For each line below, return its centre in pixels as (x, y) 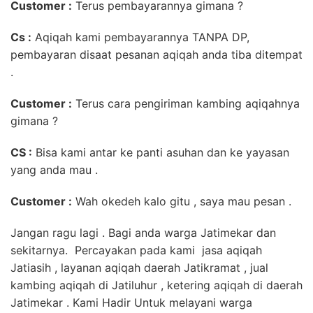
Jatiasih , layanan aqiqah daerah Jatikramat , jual (139, 267)
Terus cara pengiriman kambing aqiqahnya (186, 103)
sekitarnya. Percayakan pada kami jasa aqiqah (136, 250)
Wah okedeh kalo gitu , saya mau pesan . (182, 201)
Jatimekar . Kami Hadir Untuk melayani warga (131, 302)
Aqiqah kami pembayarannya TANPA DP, (140, 37)
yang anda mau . (54, 169)
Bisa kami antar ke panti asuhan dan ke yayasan (161, 152)
